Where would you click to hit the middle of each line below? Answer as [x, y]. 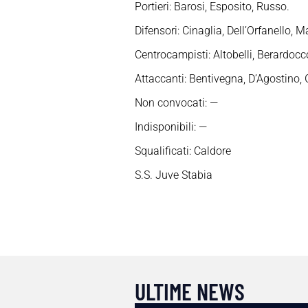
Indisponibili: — [170, 127]
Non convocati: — [176, 103]
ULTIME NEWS [189, 291]
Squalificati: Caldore [183, 151]
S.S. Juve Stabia [173, 175]
